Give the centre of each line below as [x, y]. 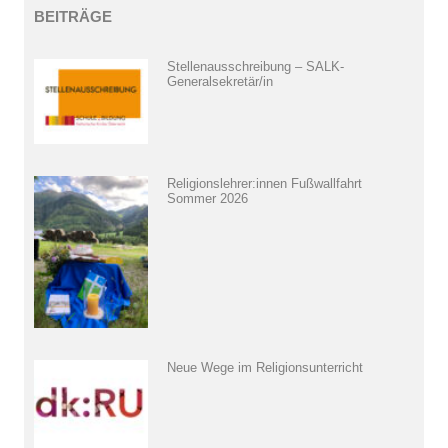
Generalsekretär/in [220, 81]
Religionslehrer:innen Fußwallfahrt [264, 184]
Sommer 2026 [207, 199]
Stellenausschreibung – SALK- [255, 66]
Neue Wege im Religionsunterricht [265, 367]
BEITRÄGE [73, 16]
